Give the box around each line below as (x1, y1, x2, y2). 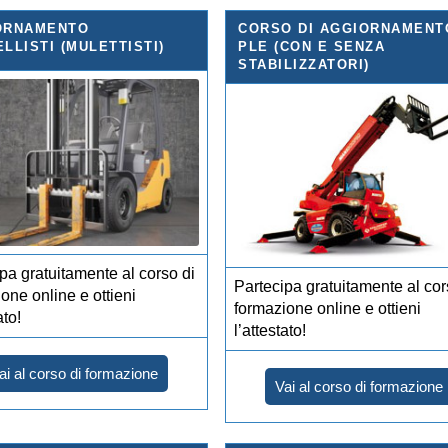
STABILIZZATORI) (238, 56, 370, 72)
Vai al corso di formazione (275, 377, 444, 395)
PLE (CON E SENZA (238, 38, 386, 54)
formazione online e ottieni (234, 299, 422, 317)
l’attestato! (234, 321, 307, 339)
